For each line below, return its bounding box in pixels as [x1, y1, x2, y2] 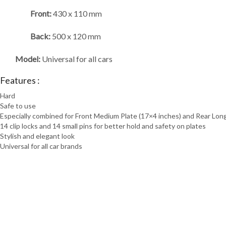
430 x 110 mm [51, 8, 102, 18]
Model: [15, 53, 40, 64]
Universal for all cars [40, 53, 112, 64]
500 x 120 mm [50, 31, 101, 41]
